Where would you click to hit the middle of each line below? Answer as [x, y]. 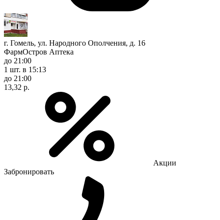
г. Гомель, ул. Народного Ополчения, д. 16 [75, 43]
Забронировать [29, 171]
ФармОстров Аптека [39, 52]
